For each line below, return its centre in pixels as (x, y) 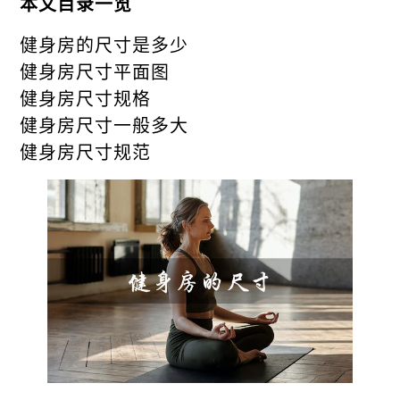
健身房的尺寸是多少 (104, 44)
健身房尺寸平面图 (95, 71)
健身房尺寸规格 (86, 98)
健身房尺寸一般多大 (104, 125)
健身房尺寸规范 (86, 151)
